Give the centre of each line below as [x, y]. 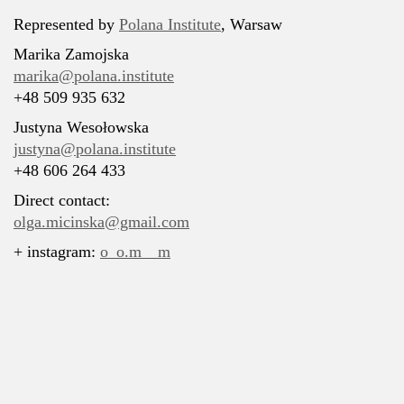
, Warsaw [252, 24]
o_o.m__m [135, 252]
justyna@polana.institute [95, 149]
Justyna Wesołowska [81, 127]
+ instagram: [57, 252]
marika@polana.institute [94, 76]
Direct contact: [62, 200]
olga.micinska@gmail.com [101, 222]
